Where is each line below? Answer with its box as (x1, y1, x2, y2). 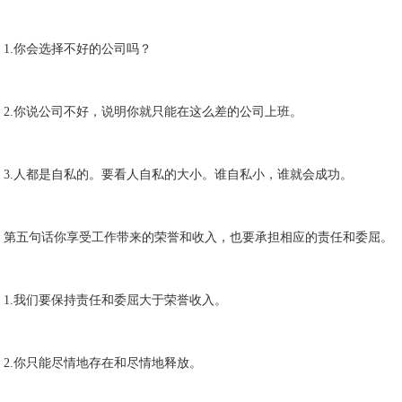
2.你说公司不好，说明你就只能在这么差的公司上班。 (4, 105, 303, 118)
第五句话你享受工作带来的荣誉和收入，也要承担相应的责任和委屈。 (4, 231, 394, 244)
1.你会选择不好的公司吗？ (4, 42, 153, 56)
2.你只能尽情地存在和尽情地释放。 (4, 356, 203, 370)
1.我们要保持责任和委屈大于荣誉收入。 (4, 293, 228, 307)
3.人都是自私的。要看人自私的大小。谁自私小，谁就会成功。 (4, 168, 354, 181)
